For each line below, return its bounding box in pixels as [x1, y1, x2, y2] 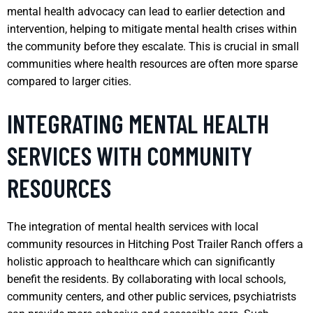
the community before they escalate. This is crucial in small [7, 39, 299, 53]
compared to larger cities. [7, 74, 131, 88]
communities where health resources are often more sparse [7, 57, 298, 71]
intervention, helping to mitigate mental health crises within [7, 22, 297, 36]
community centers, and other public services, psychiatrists [7, 289, 296, 303]
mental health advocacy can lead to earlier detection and [7, 4, 285, 18]
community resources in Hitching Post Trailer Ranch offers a [7, 237, 303, 251]
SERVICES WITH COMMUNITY [7, 140, 252, 170]
